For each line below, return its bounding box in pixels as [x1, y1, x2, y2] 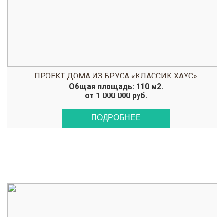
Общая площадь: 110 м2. [68, 82, 163, 91]
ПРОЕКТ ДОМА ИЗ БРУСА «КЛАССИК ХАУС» [34, 71, 197, 80]
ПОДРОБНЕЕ [91, 113, 141, 122]
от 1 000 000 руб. [84, 91, 147, 100]
